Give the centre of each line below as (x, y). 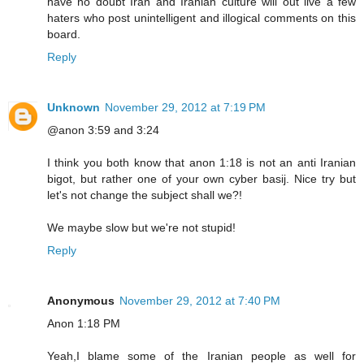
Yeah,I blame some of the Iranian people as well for (201, 355)
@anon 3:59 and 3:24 (103, 130)
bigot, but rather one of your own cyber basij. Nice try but (201, 178)
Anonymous (81, 300)
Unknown (74, 107)
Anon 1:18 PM (84, 323)
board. (64, 34)
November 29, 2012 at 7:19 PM (185, 107)
